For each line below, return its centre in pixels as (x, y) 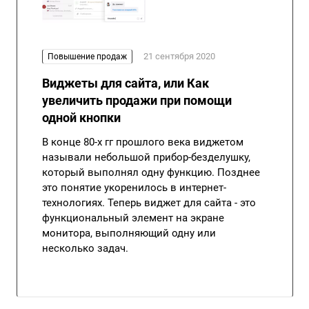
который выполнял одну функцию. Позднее (151, 173)
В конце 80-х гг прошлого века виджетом (143, 142)
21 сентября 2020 (179, 57)
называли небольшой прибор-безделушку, (146, 158)
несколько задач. (85, 249)
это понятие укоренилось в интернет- (134, 188)
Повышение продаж (87, 57)
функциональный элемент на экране (133, 218)
